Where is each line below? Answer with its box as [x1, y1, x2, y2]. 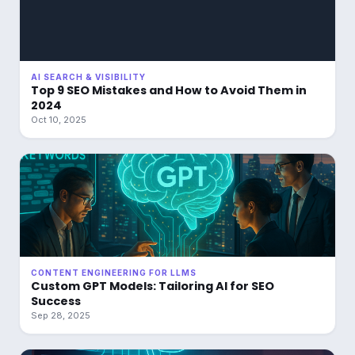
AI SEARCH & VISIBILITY [31, 72, 146, 82]
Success [31, 293, 81, 309]
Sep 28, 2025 [31, 310, 90, 321]
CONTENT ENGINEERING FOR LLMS [31, 268, 197, 277]
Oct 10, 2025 [31, 114, 86, 125]
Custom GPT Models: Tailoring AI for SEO [31, 278, 274, 294]
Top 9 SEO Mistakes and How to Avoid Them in [31, 82, 307, 98]
